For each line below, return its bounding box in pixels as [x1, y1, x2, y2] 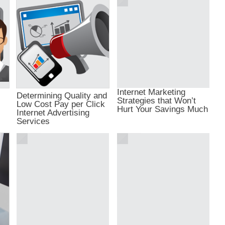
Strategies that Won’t [117, 95, 196, 105]
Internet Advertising [17, 107, 90, 118]
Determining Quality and [17, 90, 107, 101]
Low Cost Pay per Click [17, 99, 105, 109]
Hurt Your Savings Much [117, 103, 208, 114]
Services [17, 116, 50, 127]
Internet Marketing [117, 86, 185, 97]
